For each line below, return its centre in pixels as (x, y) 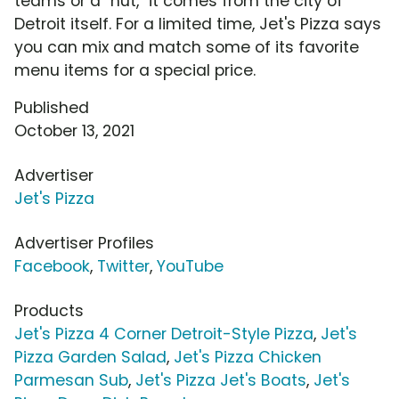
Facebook (52, 267)
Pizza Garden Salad (90, 358)
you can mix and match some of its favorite (187, 48)
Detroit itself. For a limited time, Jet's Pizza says (198, 24)
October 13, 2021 (74, 131)
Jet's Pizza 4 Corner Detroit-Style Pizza (164, 334)
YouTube (190, 267)
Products (49, 311)
